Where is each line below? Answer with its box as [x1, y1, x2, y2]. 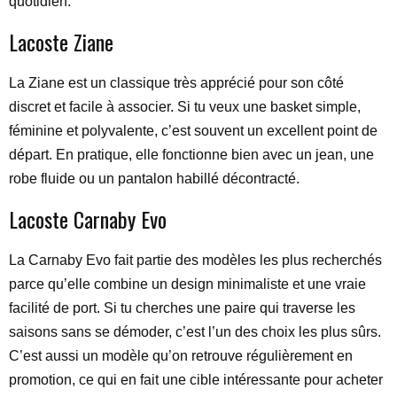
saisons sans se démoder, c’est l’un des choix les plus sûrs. [9, 324, 381, 339]
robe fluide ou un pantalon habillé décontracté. [9, 171, 300, 186]
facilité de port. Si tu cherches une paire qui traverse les [9, 300, 355, 315]
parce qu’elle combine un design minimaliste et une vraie [9, 276, 366, 292]
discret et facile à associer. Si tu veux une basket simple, [9, 99, 361, 114]
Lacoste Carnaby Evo [9, 203, 167, 235]
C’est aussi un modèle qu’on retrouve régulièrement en [9, 348, 353, 363]
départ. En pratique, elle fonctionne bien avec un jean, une [9, 147, 374, 162]
